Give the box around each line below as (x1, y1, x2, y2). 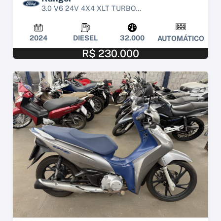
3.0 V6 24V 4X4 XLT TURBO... (41, 3, 141, 12)
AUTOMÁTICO (157, 34, 204, 43)
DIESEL (73, 34, 98, 42)
